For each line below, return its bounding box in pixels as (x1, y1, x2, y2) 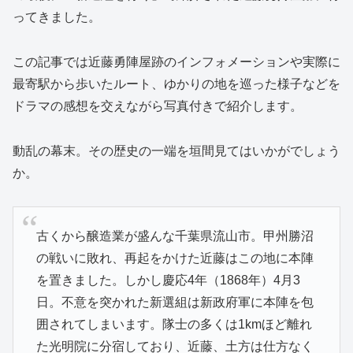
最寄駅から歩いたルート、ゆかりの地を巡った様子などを (13, 76, 340, 91)
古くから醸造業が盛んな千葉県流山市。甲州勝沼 (35, 229, 314, 243)
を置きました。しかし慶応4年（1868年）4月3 (35, 273, 300, 287)
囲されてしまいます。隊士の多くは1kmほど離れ (35, 317, 312, 331)
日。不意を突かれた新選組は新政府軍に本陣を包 (35, 295, 314, 309)
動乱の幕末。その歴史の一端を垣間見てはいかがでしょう (13, 143, 340, 158)
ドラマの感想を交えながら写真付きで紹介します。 (13, 98, 303, 113)
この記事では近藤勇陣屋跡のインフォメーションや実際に (13, 54, 340, 69)
